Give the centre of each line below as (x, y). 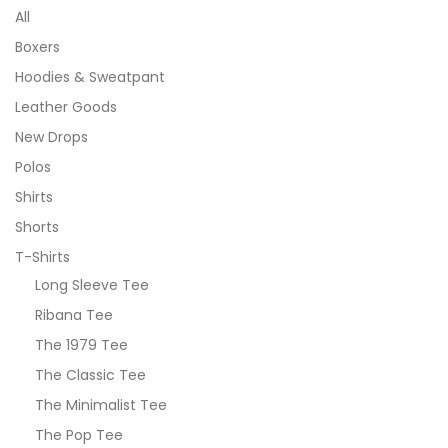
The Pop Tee (79, 435)
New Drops (51, 137)
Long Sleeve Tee (92, 285)
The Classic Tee (90, 375)
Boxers (37, 47)
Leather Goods (66, 107)
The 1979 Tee (81, 345)
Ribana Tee (74, 315)
